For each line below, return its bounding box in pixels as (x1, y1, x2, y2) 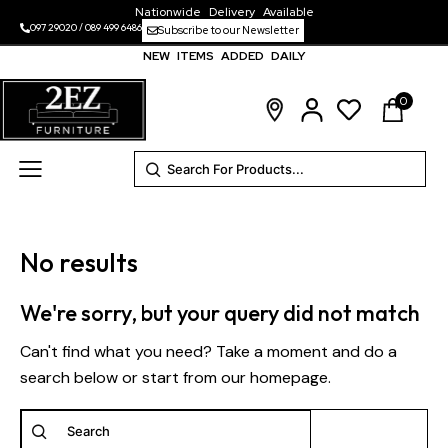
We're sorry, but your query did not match (20, 299, 420, 328)
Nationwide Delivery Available (134, 4, 314, 21)
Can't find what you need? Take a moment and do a (20, 341, 397, 363)
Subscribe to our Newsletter (158, 23, 299, 38)
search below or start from (20, 367, 221, 389)
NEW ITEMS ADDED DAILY (143, 48, 305, 65)
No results (20, 246, 138, 280)
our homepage (221, 367, 328, 389)
